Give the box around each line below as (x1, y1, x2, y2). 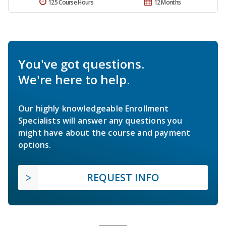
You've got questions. (18, 55, 144, 73)
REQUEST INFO (87, 171, 159, 185)
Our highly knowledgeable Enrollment (18, 103, 169, 115)
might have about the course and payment (18, 127, 191, 139)
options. (18, 139, 51, 151)
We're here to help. (18, 71, 130, 88)
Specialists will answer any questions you (18, 115, 183, 127)
